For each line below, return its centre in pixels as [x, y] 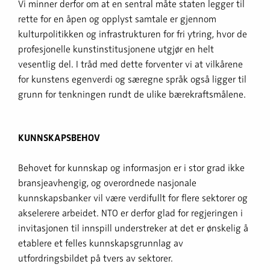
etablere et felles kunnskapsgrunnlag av [101, 243]
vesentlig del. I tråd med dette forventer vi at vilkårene [130, 64]
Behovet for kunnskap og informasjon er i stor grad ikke [131, 168]
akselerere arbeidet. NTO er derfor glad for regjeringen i [130, 213]
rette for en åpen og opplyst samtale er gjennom [117, 19]
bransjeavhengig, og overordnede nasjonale [107, 183]
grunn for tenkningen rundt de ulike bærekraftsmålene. [132, 94]
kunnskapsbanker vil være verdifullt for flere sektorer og [133, 198]
